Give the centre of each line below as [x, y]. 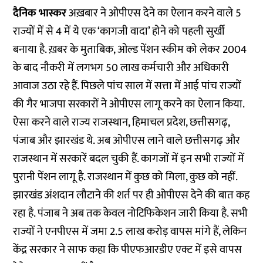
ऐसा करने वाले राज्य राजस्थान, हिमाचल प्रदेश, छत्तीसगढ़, [122, 123]
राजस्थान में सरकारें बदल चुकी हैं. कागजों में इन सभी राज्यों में [129, 159]
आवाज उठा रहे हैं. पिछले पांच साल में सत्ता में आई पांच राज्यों [127, 86]
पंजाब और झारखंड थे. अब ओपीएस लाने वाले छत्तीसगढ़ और [127, 141]
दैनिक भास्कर [40, 14]
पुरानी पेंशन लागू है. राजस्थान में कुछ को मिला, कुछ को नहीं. [125, 177]
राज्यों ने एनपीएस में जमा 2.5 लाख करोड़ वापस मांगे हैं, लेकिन [130, 232]
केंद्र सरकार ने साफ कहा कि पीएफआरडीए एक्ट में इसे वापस [128, 250]
